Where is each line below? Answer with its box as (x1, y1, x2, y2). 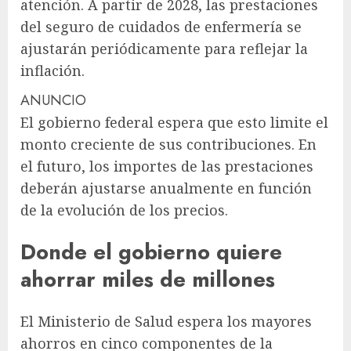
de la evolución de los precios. (20, 200, 228, 219)
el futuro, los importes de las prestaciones (20, 156, 313, 175)
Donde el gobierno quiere (20, 237, 282, 268)
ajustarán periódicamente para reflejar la (20, 38, 308, 58)
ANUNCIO (20, 89, 86, 110)
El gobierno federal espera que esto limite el (20, 112, 328, 132)
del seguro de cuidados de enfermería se (20, 16, 302, 36)
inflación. (20, 60, 85, 80)
